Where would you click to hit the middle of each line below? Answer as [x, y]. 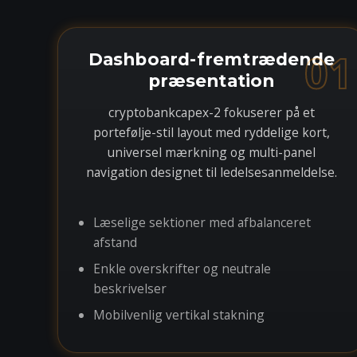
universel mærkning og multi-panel [211, 152]
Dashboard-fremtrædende [212, 59]
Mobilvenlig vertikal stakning [179, 315]
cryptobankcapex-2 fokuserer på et [211, 112]
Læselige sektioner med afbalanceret [202, 222]
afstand [115, 242]
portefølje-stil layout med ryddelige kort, [211, 132]
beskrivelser [130, 288]
